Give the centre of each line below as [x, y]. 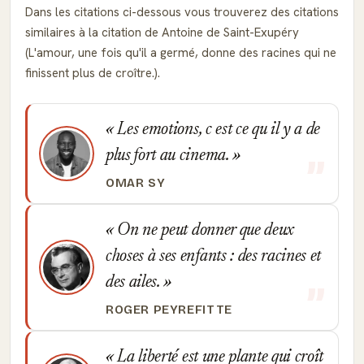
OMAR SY [136, 183]
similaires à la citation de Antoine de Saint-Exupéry [162, 32]
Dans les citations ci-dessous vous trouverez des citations [182, 12]
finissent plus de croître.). [93, 73]
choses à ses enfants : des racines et [214, 257]
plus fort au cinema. [169, 156]
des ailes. [135, 283]
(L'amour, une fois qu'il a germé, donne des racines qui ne [181, 53]
